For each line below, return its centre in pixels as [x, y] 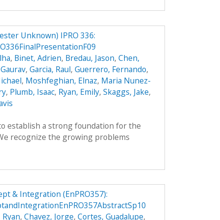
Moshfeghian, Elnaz [61, 80]
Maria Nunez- [126, 80]
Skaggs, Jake [126, 92]
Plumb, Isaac [32, 92]
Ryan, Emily [79, 92]
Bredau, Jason [90, 58]
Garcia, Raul [50, 69]
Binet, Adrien [38, 58]
